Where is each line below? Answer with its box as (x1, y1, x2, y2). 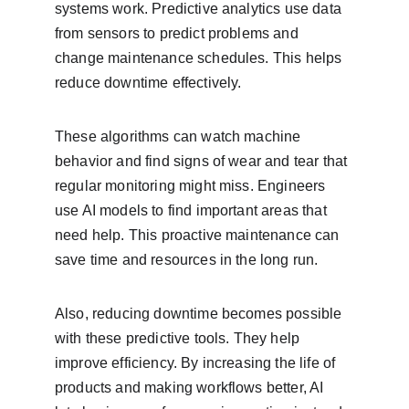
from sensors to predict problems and (55, 26, 302, 41)
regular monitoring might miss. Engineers (55, 178, 330, 194)
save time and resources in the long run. (55, 252, 319, 267)
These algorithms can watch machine (55, 129, 305, 144)
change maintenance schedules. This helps (55, 50, 346, 66)
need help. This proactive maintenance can (55, 227, 343, 243)
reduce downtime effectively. (55, 75, 242, 90)
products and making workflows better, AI (55, 380, 328, 395)
